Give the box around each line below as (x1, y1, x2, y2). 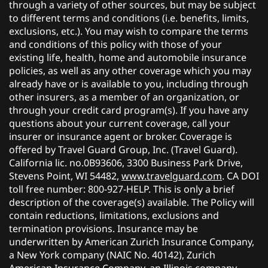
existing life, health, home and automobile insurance (9, 50, 246, 64)
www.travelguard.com (121, 169, 222, 182)
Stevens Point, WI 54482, (9, 169, 121, 182)
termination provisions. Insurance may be (9, 221, 198, 235)
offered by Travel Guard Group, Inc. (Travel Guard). (9, 142, 237, 156)
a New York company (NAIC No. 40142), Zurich (9, 248, 215, 261)
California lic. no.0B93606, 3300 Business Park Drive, (9, 156, 243, 169)
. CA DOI (222, 169, 259, 182)
